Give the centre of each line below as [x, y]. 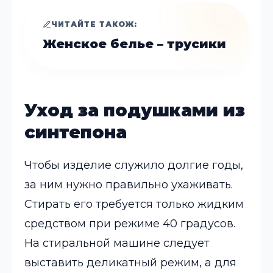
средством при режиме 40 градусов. [130, 224]
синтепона [76, 132]
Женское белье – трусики [134, 44]
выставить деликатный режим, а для [130, 263]
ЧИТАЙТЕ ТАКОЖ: [94, 24]
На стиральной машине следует [117, 243]
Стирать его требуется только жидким [134, 204]
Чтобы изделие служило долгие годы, [134, 165]
